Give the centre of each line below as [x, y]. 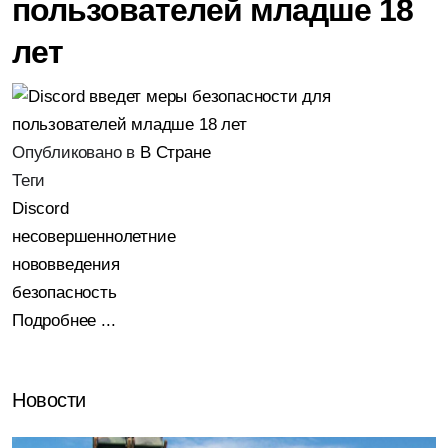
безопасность [64, 292]
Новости [49, 400]
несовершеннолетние [94, 236]
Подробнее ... [64, 320]
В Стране [175, 152]
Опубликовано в [74, 152]
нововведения [66, 264]
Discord [40, 208]
